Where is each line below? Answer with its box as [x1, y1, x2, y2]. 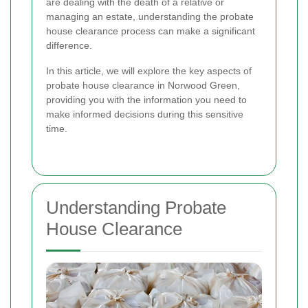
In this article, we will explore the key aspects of [46, 65, 252, 77]
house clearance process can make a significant [46, 25, 255, 37]
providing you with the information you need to [46, 94, 247, 106]
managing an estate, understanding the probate [46, 11, 254, 23]
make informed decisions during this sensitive [46, 109, 243, 120]
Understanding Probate [46, 197, 226, 219]
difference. [46, 40, 92, 52]
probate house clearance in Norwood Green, [46, 80, 240, 91]
